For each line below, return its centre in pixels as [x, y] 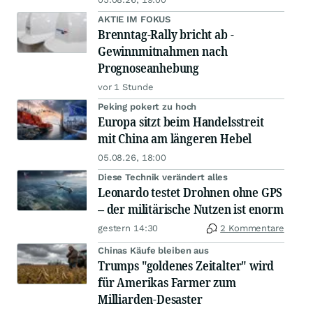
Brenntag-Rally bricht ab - [166, 35]
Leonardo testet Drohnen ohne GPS [190, 192]
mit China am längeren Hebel [175, 139]
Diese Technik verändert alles [163, 177]
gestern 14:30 [128, 228]
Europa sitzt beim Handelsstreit [181, 122]
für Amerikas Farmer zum [167, 283]
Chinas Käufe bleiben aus [153, 251]
